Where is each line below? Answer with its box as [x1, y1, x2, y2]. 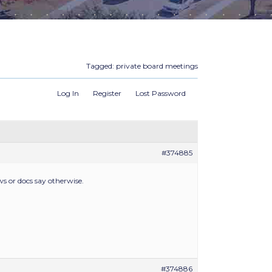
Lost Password [135, 89, 186, 98]
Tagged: [86, 61, 116, 70]
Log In [57, 89, 79, 98]
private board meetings [116, 61, 198, 70]
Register [93, 89, 121, 98]
